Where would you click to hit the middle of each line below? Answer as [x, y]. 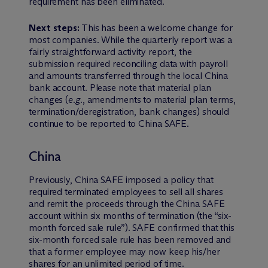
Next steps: [54, 28]
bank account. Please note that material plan [120, 87]
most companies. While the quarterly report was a [131, 39]
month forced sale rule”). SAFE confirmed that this [132, 227]
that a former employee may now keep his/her [124, 251]
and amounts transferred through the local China [129, 75]
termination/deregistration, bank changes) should [129, 111]
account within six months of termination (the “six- [130, 215]
